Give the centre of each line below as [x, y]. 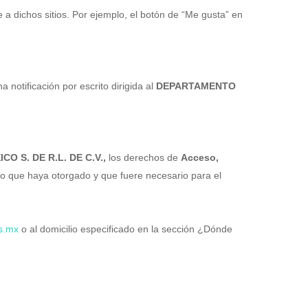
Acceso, [200, 157]
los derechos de [143, 157]
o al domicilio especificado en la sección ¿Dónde [125, 229]
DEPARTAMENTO [196, 86]
